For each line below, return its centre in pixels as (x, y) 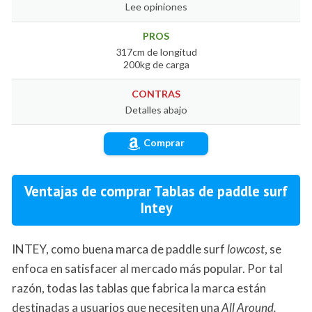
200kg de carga (156, 65)
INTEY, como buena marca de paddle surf (119, 249)
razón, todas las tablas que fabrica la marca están (139, 288)
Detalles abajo (156, 109)
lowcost (246, 249)
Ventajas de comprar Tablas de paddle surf (156, 192)
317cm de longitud (156, 52)
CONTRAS (156, 93)
